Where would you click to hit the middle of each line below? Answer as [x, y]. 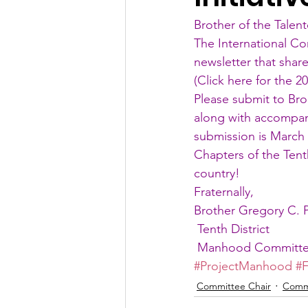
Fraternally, [224, 192]
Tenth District [233, 229]
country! [217, 173]
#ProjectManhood [243, 266]
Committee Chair [234, 286]
